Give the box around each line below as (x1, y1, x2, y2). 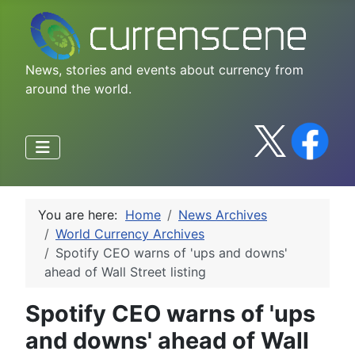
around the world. (25, 80, 132, 97)
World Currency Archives (55, 225, 204, 242)
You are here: (38, 206, 125, 223)
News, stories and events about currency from (25, 61, 303, 78)
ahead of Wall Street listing (44, 263, 206, 280)
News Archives (178, 206, 267, 223)
